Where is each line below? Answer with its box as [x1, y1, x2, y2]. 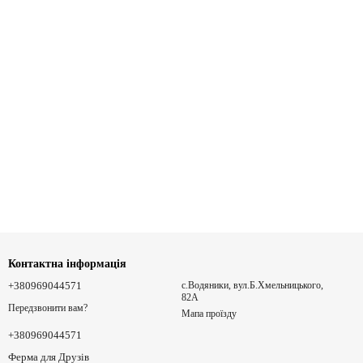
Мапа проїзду [181, 308, 237, 319]
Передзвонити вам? [8, 301, 88, 314]
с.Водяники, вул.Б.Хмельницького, [181, 280, 323, 291]
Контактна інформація [8, 258, 126, 270]
